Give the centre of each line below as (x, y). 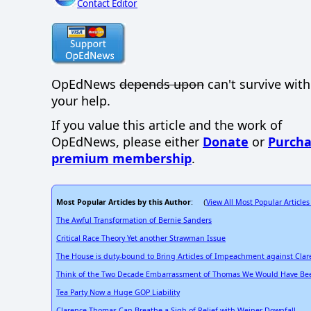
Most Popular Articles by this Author (124, 202)
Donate (226, 141)
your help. (81, 101)
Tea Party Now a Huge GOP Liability (118, 293)
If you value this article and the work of (167, 125)
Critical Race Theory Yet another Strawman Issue (141, 238)
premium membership (121, 158)
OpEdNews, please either (127, 141)
